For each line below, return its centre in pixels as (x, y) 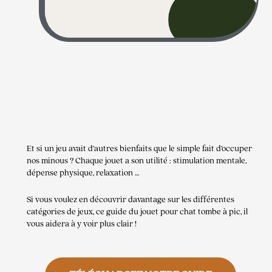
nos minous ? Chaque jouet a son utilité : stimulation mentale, (136, 161)
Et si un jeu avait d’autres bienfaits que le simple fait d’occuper (139, 148)
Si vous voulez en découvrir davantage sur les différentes (130, 200)
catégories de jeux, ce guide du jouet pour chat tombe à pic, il (137, 212)
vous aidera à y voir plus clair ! (81, 224)
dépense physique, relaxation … (83, 173)
